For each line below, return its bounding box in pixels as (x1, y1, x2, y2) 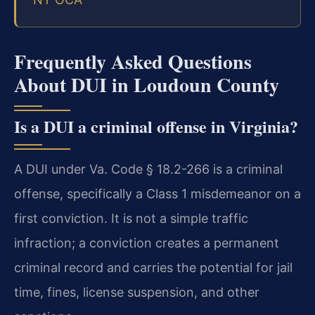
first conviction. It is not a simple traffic (14, 211, 248, 226)
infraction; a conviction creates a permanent (14, 236, 279, 250)
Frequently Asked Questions (14, 47, 252, 76)
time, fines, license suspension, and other (14, 285, 259, 300)
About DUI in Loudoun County (14, 70, 279, 99)
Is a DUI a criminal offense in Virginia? (14, 114, 298, 139)
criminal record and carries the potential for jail (14, 260, 292, 275)
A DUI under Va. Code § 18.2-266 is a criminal (14, 162, 283, 176)
